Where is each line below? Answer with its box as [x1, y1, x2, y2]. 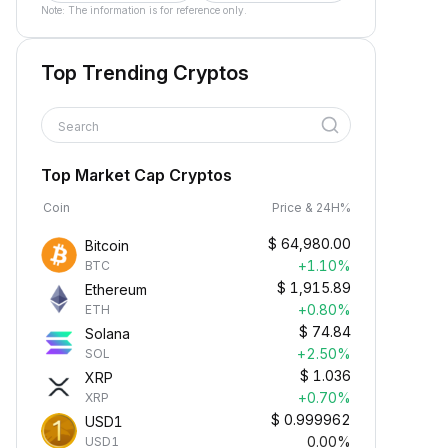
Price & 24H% [272, 200, 351, 215]
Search [58, 119, 102, 134]
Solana [85, 325, 130, 342]
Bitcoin [85, 237, 129, 254]
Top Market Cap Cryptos [41, 165, 232, 185]
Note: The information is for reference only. [41, 4, 247, 16]
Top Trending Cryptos [41, 61, 249, 85]
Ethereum [85, 281, 147, 298]
